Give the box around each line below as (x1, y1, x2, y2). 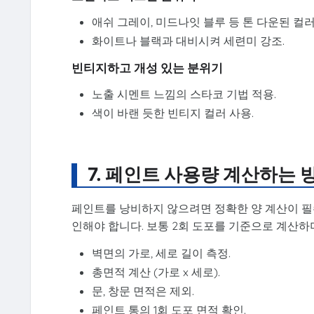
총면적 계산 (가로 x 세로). (92, 265, 221, 280)
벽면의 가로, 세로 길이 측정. (92, 246, 231, 261)
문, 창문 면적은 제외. (92, 284, 195, 299)
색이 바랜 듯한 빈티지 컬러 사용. (92, 106, 254, 121)
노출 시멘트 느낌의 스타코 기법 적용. (92, 87, 277, 102)
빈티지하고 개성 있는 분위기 (71, 60, 223, 75)
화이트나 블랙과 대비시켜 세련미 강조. (92, 34, 285, 48)
